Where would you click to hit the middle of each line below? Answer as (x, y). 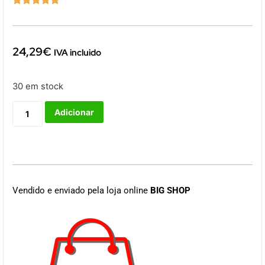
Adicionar (74, 112)
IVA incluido (77, 52)
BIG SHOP (170, 191)
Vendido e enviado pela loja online (81, 191)
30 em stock (38, 86)
